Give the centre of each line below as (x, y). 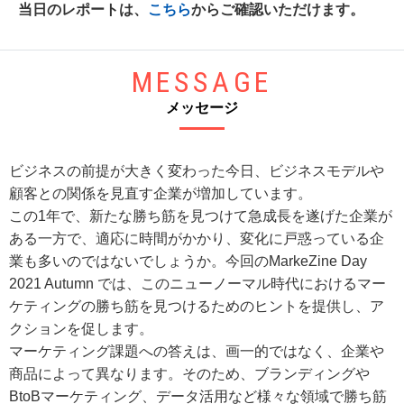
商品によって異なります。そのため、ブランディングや (189, 373)
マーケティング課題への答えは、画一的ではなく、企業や (197, 351)
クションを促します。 (81, 328)
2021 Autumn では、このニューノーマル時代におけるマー (197, 283)
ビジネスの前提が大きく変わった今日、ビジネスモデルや (197, 170)
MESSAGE (202, 82)
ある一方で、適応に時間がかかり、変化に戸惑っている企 (197, 238)
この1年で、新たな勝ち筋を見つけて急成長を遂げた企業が (201, 216)
